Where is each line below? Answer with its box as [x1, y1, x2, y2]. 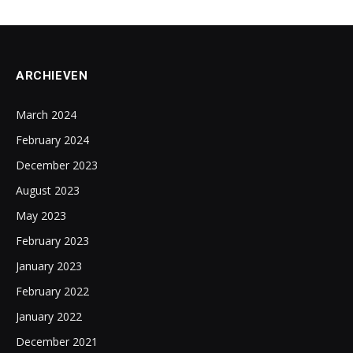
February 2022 [16, 284, 89, 299]
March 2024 [16, 107, 76, 122]
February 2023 [16, 233, 89, 248]
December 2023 [16, 158, 98, 173]
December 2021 [16, 334, 98, 349]
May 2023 [16, 208, 66, 223]
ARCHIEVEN [16, 69, 88, 83]
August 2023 [16, 183, 80, 198]
